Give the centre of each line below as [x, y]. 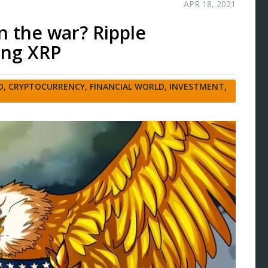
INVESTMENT [197, 86]
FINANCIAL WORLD [127, 86]
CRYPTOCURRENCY [47, 86]
